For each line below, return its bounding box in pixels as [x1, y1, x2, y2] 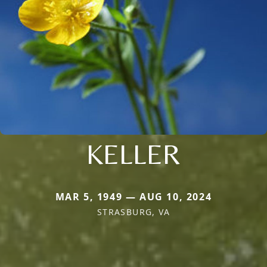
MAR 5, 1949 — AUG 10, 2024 [55, 190, 212, 203]
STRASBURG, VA [97, 206, 170, 218]
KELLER [86, 136, 181, 170]
